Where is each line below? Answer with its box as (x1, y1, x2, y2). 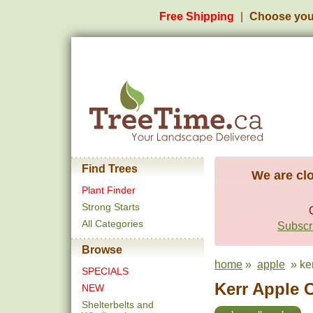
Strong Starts (82, 201, 140, 212)
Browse (82, 244, 122, 256)
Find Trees (82, 163, 138, 175)
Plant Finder (82, 184, 136, 196)
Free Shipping (159, 10, 234, 22)
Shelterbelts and (82, 299, 154, 310)
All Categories (82, 218, 143, 229)
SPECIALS (82, 265, 129, 277)
